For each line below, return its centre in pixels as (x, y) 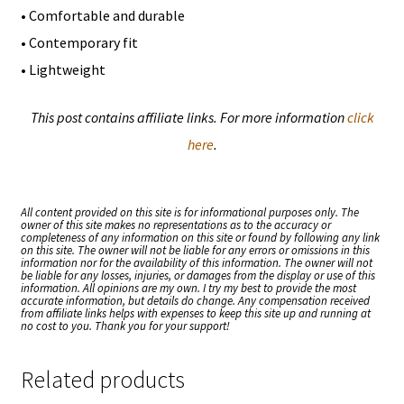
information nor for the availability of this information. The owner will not (196, 262)
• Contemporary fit (79, 43)
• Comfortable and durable (102, 16)
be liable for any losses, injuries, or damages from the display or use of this (197, 275)
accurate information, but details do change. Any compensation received (195, 300)
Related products (102, 380)
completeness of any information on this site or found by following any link (200, 237)
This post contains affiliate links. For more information (188, 117)
